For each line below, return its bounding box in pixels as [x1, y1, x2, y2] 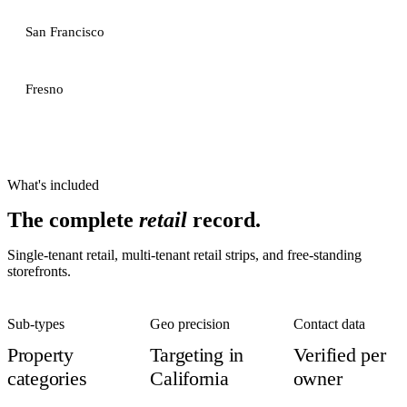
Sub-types [7, 316, 65, 332]
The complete [7, 208, 139, 232]
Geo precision [150, 316, 231, 332]
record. [187, 208, 261, 232]
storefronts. [7, 263, 71, 279]
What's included [7, 177, 99, 193]
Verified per [293, 343, 386, 366]
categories [7, 367, 87, 390]
